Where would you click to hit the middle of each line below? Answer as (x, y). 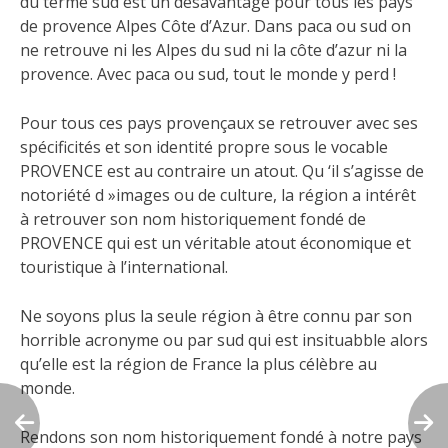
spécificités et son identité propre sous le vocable (204, 147)
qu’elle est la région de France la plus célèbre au (198, 364)
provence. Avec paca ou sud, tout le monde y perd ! (208, 74)
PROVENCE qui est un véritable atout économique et (215, 243)
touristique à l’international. (124, 267)
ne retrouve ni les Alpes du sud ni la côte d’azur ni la (213, 50)
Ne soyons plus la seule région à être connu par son (216, 316)
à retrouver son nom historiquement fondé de (193, 219)
